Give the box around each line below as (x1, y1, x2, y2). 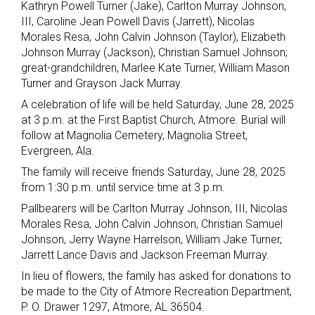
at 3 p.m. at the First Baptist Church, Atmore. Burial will (21, 113, 285, 127)
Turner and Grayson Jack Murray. (21, 77, 186, 91)
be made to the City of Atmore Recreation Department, (21, 285, 292, 299)
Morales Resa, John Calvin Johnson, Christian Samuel (21, 217, 283, 231)
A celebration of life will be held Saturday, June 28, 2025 (21, 98, 294, 112)
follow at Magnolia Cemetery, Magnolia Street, (21, 129, 247, 143)
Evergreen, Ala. (21, 144, 94, 158)
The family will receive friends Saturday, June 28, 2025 (21, 165, 285, 179)
